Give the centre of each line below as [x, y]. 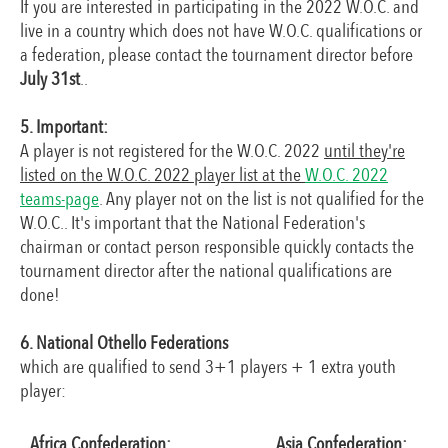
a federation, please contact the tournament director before [216, 55]
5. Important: [64, 127]
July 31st [50, 79]
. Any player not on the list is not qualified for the [261, 199]
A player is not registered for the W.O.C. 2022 [172, 151]
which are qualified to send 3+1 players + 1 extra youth [208, 367]
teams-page [59, 199]
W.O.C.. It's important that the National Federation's [192, 223]
